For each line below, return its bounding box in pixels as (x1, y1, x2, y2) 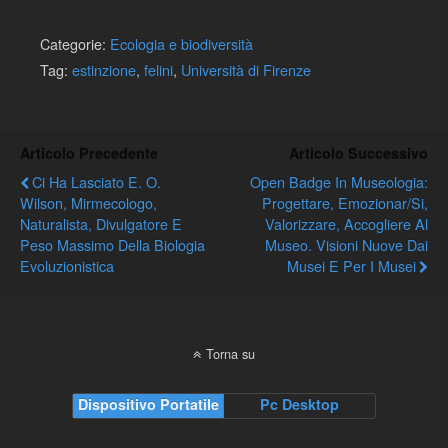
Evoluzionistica (20, 255, 114, 277)
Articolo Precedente (20, 143, 158, 164)
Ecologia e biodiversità (110, 33, 253, 55)
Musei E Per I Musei (287, 255, 416, 277)
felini (144, 59, 173, 81)
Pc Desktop (260, 394, 340, 415)
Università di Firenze (181, 59, 311, 81)
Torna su (206, 344, 255, 364)
